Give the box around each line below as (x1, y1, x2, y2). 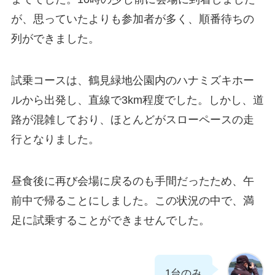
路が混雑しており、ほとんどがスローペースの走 (10, 114, 254, 126)
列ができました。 (10, 33, 99, 45)
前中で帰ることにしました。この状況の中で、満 (10, 195, 254, 207)
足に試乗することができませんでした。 (10, 214, 210, 227)
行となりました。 (10, 133, 99, 146)
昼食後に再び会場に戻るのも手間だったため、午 (10, 175, 254, 188)
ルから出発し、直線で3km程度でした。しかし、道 (10, 94, 264, 107)
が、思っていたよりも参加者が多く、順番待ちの (10, 13, 254, 26)
